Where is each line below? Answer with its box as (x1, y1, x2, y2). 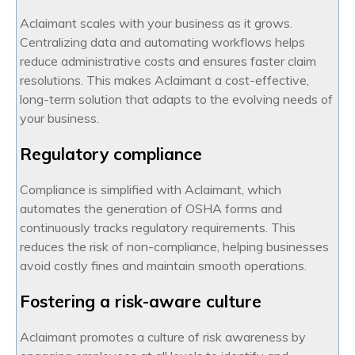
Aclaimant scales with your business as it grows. (20, 15, 292, 32)
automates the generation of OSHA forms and (20, 200, 282, 217)
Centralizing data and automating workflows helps (20, 34, 305, 51)
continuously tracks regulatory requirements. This (20, 219, 296, 236)
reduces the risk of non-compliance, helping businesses (20, 239, 329, 255)
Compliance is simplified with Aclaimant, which (20, 181, 281, 198)
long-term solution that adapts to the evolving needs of (20, 91, 333, 108)
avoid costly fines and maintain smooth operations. (20, 258, 307, 274)
